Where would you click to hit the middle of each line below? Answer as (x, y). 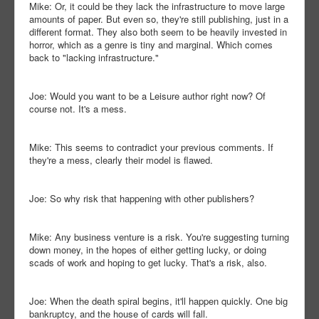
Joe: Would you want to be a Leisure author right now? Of (147, 96)
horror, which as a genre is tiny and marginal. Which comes (151, 45)
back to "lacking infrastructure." (94, 58)
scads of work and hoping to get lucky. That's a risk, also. (148, 263)
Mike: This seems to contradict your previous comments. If (151, 147)
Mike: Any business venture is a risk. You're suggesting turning (159, 237)
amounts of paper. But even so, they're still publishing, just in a (159, 19)
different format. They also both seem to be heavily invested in (158, 32)
